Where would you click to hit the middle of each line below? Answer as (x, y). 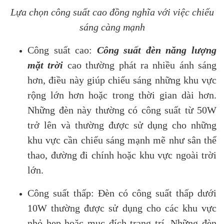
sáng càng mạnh (112, 27)
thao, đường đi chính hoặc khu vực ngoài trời (122, 155)
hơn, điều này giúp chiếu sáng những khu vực (122, 80)
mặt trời (45, 65)
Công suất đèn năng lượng (157, 50)
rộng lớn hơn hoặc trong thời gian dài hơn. (122, 95)
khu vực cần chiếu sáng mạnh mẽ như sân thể (122, 140)
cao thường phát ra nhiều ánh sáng (140, 65)
